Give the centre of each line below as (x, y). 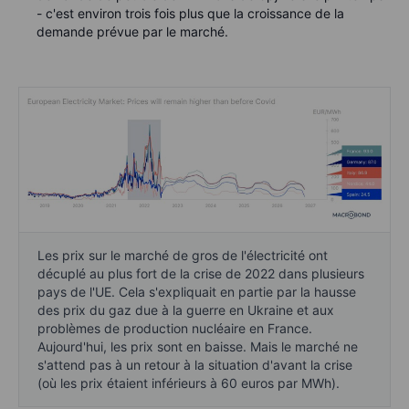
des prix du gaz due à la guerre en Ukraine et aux (186, 309)
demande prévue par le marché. (132, 31)
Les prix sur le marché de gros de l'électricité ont (183, 255)
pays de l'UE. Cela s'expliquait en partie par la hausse (197, 291)
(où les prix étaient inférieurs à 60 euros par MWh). (189, 383)
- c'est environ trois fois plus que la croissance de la (190, 13)
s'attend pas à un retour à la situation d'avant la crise (195, 364)
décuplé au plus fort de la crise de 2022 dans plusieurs (201, 273)
